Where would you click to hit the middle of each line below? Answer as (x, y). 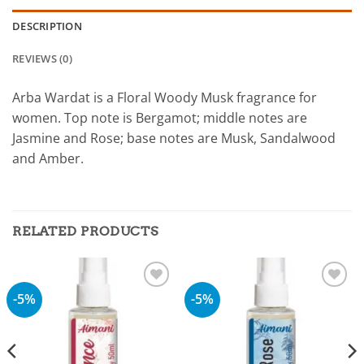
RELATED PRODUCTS (85, 232)
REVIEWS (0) (42, 59)
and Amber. (48, 159)
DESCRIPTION (47, 26)
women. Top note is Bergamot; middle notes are (160, 118)
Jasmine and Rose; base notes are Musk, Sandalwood (174, 139)
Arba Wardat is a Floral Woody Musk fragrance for (165, 98)
